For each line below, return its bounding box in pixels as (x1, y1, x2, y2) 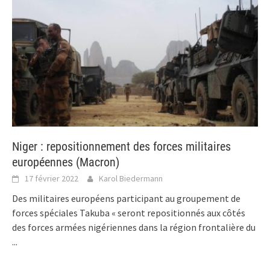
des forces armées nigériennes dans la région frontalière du (12, 221, 256, 233)
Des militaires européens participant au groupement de (12, 192, 240, 204)
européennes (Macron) (12, 154, 119, 169)
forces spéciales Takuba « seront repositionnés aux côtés (12, 206, 245, 219)
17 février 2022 (25, 172, 78, 184)
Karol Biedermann (99, 172, 163, 184)
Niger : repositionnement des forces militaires (12, 139, 231, 154)
